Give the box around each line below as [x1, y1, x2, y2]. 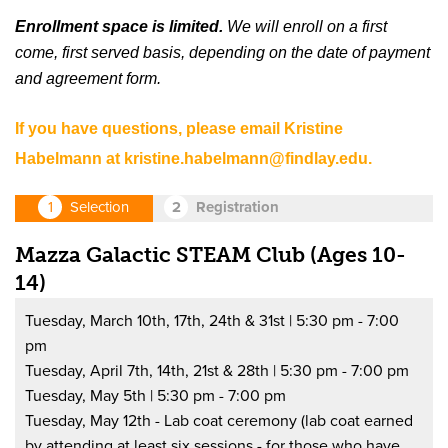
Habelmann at [15, 149, 124, 167]
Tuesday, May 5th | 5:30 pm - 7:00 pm [25, 385, 287, 406]
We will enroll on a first [223, 17, 387, 35]
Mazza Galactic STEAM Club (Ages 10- [15, 242, 406, 268]
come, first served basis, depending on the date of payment [15, 43, 430, 61]
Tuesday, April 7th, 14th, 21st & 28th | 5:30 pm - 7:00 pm [25, 360, 410, 381]
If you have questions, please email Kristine [15, 119, 343, 137]
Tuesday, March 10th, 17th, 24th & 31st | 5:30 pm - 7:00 [25, 310, 400, 331]
